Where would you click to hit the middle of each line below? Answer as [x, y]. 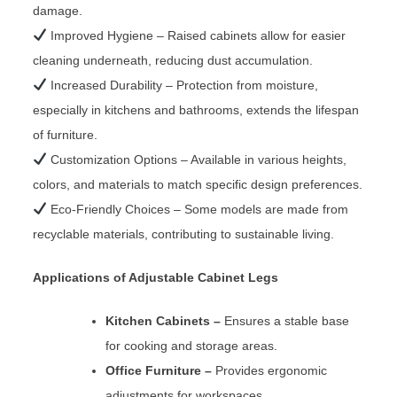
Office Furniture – [159, 370]
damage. [58, 10]
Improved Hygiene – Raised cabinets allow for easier [197, 35]
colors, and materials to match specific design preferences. [198, 184]
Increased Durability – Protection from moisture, [183, 85]
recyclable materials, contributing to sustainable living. [184, 234]
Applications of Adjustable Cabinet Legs [156, 277]
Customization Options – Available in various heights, [197, 159]
